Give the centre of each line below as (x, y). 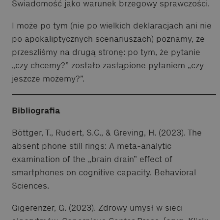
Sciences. (30, 185)
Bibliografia (36, 110)
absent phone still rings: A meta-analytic (92, 146)
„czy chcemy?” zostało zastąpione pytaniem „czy (108, 65)
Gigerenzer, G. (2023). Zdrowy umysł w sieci (97, 207)
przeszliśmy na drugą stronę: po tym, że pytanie (106, 52)
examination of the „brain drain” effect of (92, 159)
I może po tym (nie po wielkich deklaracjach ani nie (112, 25)
